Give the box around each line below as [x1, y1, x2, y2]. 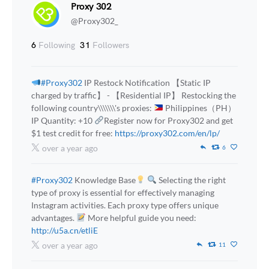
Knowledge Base [73, 175, 136, 185]
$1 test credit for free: [31, 128, 115, 138]
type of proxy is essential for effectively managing [31, 187, 214, 198]
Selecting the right [156, 175, 226, 185]
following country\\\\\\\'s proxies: [31, 103, 154, 113]
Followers [90, 40, 130, 50]
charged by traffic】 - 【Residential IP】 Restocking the [31, 90, 236, 100]
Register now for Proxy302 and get [103, 115, 233, 125]
